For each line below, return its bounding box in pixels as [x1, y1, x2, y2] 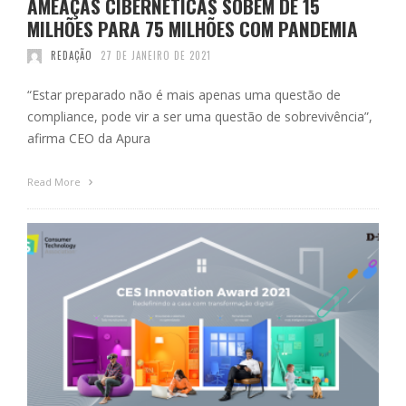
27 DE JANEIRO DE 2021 [101, 48, 211, 63]
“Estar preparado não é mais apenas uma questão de [27, 86, 341, 104]
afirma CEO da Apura [27, 130, 150, 148]
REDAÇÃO [50, 48, 92, 63]
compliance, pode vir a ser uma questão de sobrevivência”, [27, 108, 372, 126]
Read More [27, 175, 83, 189]
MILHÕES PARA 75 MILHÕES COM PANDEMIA [27, 14, 358, 43]
